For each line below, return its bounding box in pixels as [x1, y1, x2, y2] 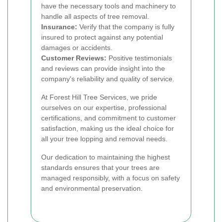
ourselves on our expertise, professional [41, 104, 166, 111]
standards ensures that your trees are [41, 164, 160, 171]
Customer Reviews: [41, 54, 107, 62]
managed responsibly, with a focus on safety [41, 174, 180, 182]
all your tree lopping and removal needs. [41, 135, 167, 143]
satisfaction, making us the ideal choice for [41, 124, 174, 132]
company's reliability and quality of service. [41, 75, 174, 83]
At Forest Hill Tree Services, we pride [41, 93, 157, 101]
